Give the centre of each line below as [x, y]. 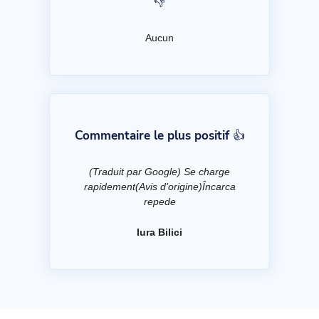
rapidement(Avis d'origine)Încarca [159, 187]
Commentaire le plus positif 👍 [159, 136]
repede [159, 202]
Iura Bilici [159, 232]
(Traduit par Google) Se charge [159, 172]
